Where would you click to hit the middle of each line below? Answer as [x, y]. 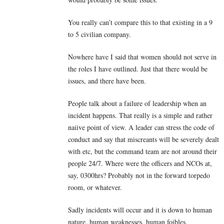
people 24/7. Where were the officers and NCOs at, [140, 163]
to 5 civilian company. [99, 34]
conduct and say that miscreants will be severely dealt [143, 139]
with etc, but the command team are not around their [142, 151]
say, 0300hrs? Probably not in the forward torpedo [139, 175]
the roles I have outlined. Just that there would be [138, 69]
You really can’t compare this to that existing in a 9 [140, 22]
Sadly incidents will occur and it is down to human [140, 210]
